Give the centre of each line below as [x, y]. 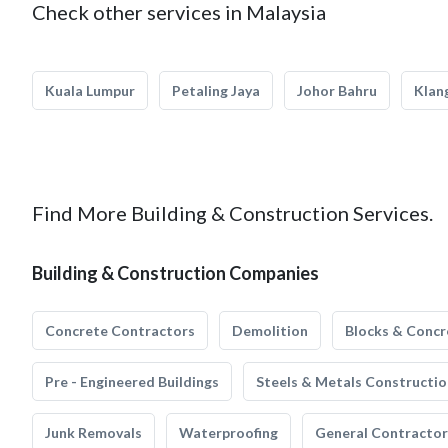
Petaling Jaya [216, 90]
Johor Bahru [337, 90]
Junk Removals [93, 432]
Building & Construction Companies [175, 273]
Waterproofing [228, 432]
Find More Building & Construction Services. [232, 213]
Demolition [270, 330]
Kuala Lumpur [90, 90]
